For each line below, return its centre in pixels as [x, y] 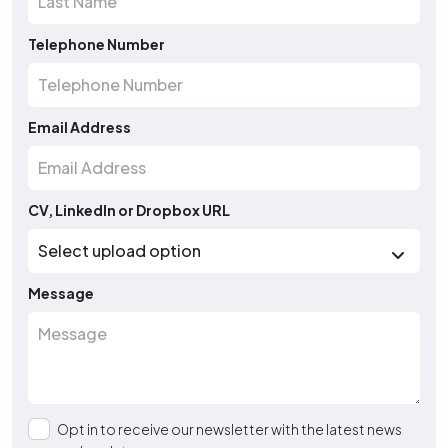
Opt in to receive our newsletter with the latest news [229, 429]
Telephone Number [96, 44]
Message [61, 293]
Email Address [79, 127]
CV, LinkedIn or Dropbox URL [129, 210]
